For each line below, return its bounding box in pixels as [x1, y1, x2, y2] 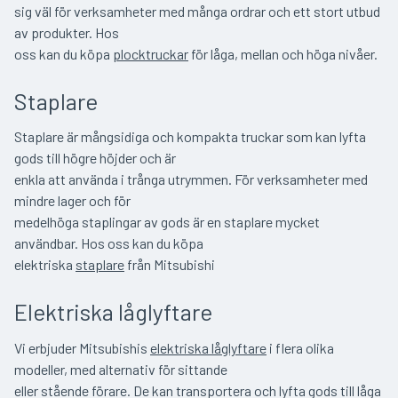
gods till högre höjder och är [14, 149, 176, 167]
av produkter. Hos [14, 23, 119, 41]
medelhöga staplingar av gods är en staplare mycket [14, 213, 320, 231]
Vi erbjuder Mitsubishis [14, 339, 150, 357]
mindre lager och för [14, 192, 131, 210]
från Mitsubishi [124, 256, 215, 274]
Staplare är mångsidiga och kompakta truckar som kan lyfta [14, 128, 366, 146]
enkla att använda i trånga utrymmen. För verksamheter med [14, 171, 368, 188]
